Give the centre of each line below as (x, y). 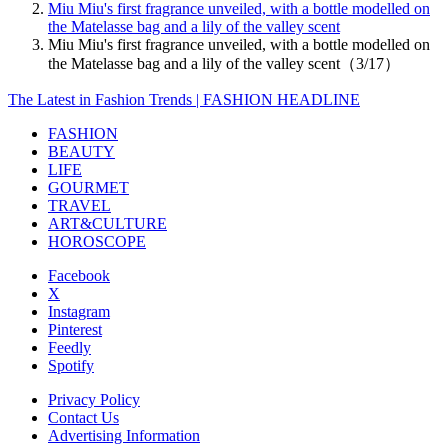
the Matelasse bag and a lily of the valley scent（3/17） (224, 63)
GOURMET (88, 187)
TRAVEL (79, 205)
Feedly (69, 347)
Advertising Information (124, 435)
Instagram (79, 311)
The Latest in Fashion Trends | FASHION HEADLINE (184, 99)
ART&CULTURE (107, 223)
